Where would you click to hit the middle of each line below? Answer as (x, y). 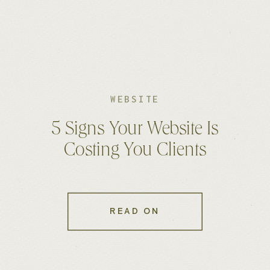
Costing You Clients (135, 152)
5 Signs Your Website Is (135, 130)
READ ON (135, 211)
